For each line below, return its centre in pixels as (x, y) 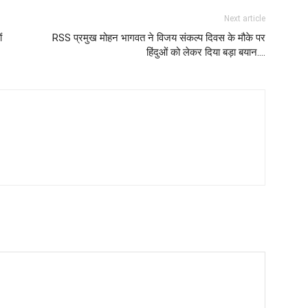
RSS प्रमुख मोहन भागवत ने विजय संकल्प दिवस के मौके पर (159, 38)
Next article (245, 19)
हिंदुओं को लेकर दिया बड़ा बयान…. (206, 53)
